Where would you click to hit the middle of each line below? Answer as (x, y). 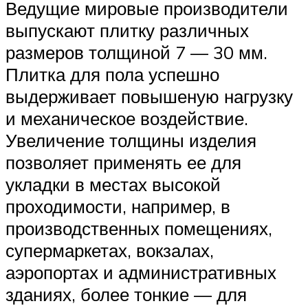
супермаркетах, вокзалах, (110, 251)
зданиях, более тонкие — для (126, 295)
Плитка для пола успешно (112, 75)
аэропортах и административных (141, 273)
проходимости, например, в (118, 207)
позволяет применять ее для (123, 163)
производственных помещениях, (139, 229)
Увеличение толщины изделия (131, 141)
